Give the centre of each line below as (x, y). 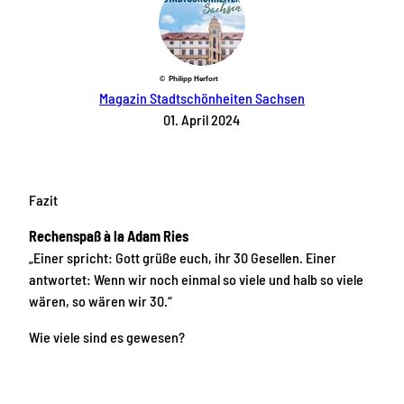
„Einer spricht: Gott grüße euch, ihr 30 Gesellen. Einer (183, 257)
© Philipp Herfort (188, 79)
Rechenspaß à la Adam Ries (109, 235)
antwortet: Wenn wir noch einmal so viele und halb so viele (196, 279)
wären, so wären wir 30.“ (101, 300)
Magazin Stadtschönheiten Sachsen (202, 98)
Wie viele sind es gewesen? (107, 336)
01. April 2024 (202, 120)
